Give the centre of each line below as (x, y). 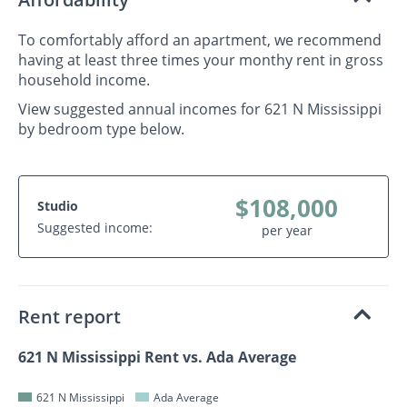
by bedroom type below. (101, 129)
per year (287, 230)
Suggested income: (95, 227)
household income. (84, 79)
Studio (58, 205)
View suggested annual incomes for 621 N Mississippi (200, 109)
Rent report (69, 316)
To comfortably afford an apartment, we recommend (200, 40)
